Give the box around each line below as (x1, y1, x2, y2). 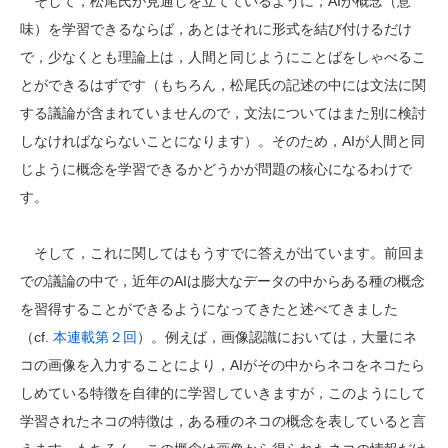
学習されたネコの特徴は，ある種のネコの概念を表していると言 (20, 412, 426, 429)
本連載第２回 (53, 328, 137, 345)
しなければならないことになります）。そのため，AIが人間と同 (20, 132, 425, 149)
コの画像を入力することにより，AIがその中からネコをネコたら (20, 356, 425, 373)
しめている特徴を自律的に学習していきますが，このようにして (20, 384, 426, 401)
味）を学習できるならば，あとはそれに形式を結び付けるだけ (20, 20, 412, 37)
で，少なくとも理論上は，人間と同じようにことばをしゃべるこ (20, 48, 426, 65)
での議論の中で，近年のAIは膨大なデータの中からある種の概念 (20, 272, 425, 289)
